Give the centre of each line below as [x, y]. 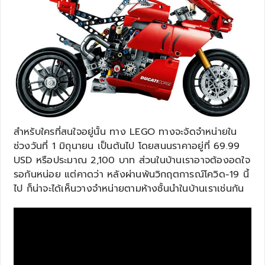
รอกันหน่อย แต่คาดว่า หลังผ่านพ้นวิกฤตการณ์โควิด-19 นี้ [132, 174]
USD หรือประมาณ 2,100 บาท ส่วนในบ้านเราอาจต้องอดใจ [132, 160]
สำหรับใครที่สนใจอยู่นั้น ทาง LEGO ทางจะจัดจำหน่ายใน [125, 132]
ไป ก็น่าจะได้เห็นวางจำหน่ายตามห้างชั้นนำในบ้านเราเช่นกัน [129, 188]
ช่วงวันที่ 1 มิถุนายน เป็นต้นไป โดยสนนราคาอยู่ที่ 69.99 [127, 146]
